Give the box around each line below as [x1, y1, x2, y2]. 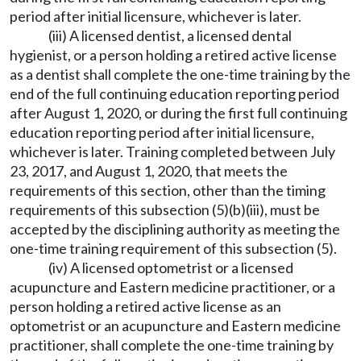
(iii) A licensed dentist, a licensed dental [48, 27, 292, 44]
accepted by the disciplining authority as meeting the [10, 220, 340, 238]
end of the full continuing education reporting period [10, 85, 339, 102]
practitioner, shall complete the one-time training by [10, 336, 334, 354]
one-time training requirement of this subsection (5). [10, 239, 337, 257]
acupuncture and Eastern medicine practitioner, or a [10, 278, 335, 296]
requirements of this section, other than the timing [10, 181, 326, 199]
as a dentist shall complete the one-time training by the [10, 65, 351, 83]
